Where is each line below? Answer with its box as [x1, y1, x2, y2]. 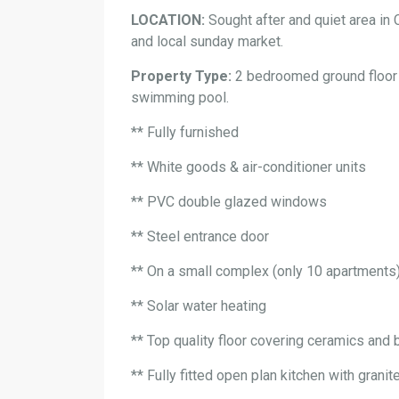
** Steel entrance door [131, 228, 269, 246]
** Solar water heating [131, 297, 266, 315]
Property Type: [131, 68, 232, 85]
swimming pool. [131, 89, 229, 107]
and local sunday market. [131, 33, 283, 51]
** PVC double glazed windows [131, 193, 327, 211]
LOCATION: [131, 12, 205, 29]
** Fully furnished [131, 124, 239, 142]
